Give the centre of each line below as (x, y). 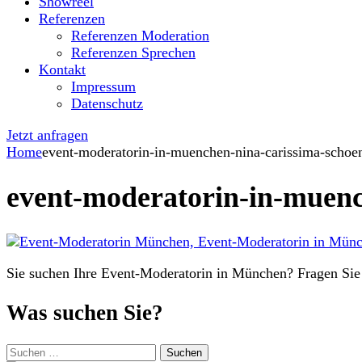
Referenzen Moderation (140, 36)
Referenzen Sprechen (133, 53)
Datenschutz (107, 104)
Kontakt (62, 70)
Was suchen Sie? (85, 312)
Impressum (103, 87)
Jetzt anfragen (47, 135)
